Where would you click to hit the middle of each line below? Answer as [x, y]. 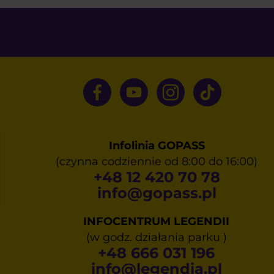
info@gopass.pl [157, 193]
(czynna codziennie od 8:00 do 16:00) [157, 162]
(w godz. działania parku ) [156, 238]
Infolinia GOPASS [157, 146]
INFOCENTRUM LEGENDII [156, 222]
